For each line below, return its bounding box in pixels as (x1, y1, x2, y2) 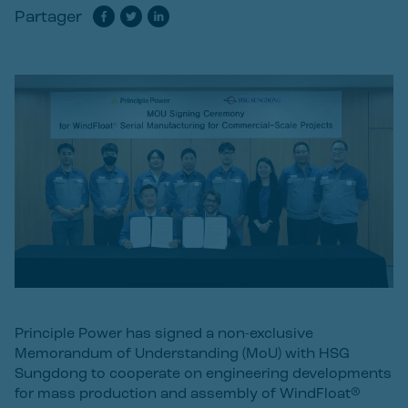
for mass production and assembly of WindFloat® (15, 387, 361, 402)
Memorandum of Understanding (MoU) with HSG (15, 347, 350, 362)
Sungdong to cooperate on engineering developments (15, 367, 392, 382)
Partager (15, 9, 82, 26)
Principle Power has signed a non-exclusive (15, 327, 313, 342)
